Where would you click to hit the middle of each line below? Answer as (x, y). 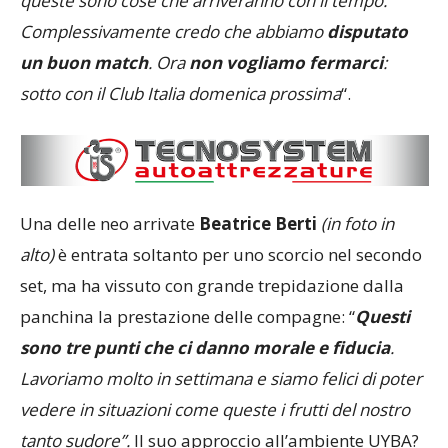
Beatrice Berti (256, 223)
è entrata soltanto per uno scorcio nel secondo (238, 254)
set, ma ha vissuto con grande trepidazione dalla (212, 285)
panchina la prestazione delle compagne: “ (187, 316)
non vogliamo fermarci (286, 63)
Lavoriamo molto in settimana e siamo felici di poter (221, 378)
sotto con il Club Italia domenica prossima (180, 94)
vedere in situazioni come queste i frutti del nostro (215, 409)
